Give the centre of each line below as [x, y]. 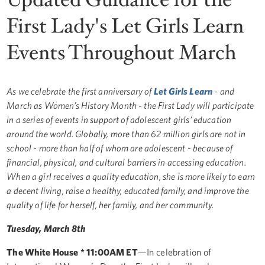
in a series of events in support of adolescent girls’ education [119, 119]
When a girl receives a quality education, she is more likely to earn [131, 176]
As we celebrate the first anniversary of [80, 91]
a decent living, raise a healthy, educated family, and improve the [128, 190]
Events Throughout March [122, 53]
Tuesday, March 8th [46, 228]
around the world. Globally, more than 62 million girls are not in [126, 133]
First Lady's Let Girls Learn [125, 26]
